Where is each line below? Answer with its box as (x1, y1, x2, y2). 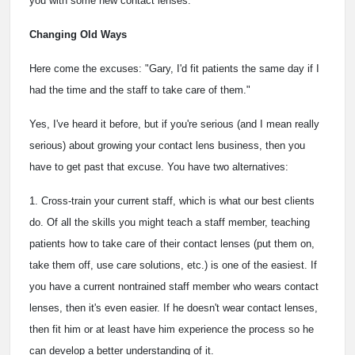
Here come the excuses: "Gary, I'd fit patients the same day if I (29, 63, 319, 75)
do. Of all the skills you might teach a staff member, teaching (29, 216, 310, 229)
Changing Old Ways (29, 29, 127, 41)
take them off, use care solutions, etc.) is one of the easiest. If (29, 259, 317, 272)
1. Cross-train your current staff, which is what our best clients (29, 195, 315, 208)
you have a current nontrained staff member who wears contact (29, 281, 319, 293)
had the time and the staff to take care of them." (29, 84, 250, 97)
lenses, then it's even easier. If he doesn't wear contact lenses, (29, 302, 318, 315)
